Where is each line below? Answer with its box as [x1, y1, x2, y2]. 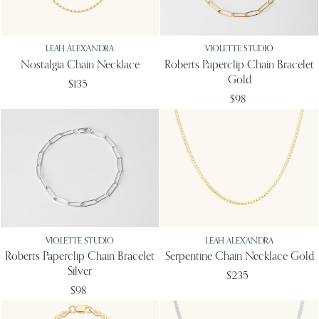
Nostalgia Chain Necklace [20, 59, 140, 71]
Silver [68, 266, 92, 278]
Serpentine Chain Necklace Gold [164, 251, 314, 263]
